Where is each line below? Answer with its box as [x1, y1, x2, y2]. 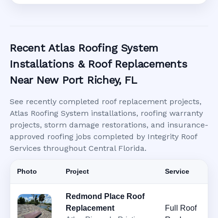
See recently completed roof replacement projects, [10, 97, 201, 107]
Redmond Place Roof [66, 192, 145, 201]
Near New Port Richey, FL [10, 74, 137, 87]
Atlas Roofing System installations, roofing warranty [10, 109, 203, 118]
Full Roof [165, 204, 197, 213]
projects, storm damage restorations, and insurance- [10, 120, 208, 130]
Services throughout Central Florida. [10, 144, 146, 153]
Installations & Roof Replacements [10, 58, 187, 71]
